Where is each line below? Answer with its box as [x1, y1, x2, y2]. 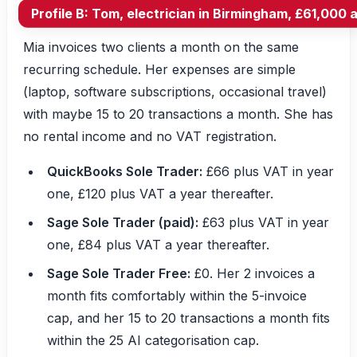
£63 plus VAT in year [198, 214, 329, 230]
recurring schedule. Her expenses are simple [23, 61, 296, 77]
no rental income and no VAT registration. [23, 127, 277, 144]
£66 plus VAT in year [202, 163, 334, 179]
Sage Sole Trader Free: [47, 265, 190, 281]
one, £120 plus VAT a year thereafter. [47, 185, 273, 202]
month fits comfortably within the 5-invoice [47, 287, 307, 304]
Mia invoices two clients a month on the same [23, 38, 299, 55]
